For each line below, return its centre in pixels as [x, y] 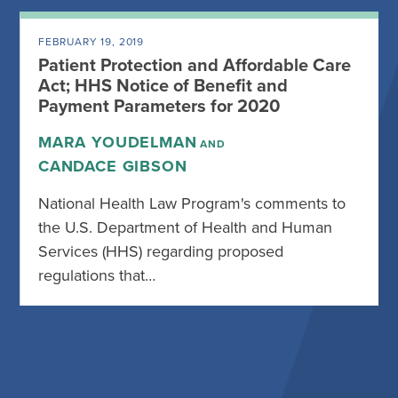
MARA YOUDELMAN [118, 143]
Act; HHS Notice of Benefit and [163, 87]
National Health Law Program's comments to [192, 204]
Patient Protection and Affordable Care [195, 66]
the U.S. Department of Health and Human [185, 228]
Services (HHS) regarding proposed [161, 252]
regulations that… [97, 276]
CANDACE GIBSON [113, 167]
